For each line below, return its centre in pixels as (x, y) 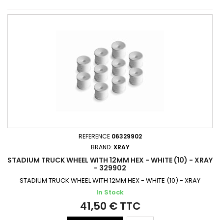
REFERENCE (95, 136)
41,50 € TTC (110, 206)
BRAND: (102, 147)
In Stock (110, 192)
